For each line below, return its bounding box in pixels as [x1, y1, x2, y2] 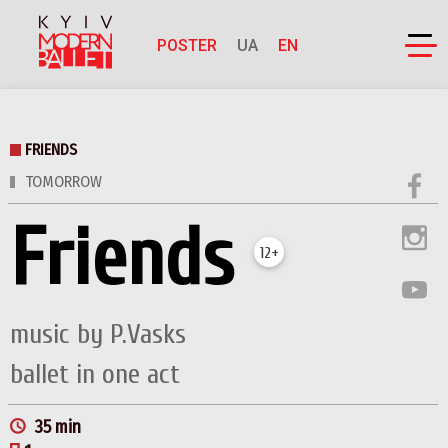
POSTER [156, 36, 217, 55]
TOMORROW [25, 172, 102, 192]
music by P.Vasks [10, 318, 186, 351]
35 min [35, 416, 81, 439]
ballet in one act [10, 358, 180, 391]
